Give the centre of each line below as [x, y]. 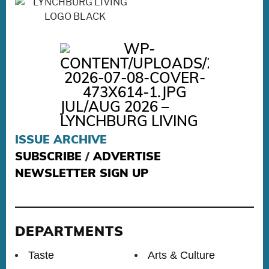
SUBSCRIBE [48, 158]
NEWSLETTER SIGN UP [82, 175]
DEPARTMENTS [69, 232]
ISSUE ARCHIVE [61, 141]
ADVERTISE [127, 158]
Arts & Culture [181, 255]
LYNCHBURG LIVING [129, 123]
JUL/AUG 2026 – [114, 108]
